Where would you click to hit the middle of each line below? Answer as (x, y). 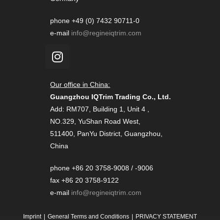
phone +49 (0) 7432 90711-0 (95, 21)
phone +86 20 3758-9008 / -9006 (102, 168)
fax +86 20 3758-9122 (85, 180)
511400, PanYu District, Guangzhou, (107, 134)
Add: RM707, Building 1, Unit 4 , (100, 109)
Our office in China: (80, 84)
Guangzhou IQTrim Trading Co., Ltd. (111, 97)
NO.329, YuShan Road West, (96, 121)
